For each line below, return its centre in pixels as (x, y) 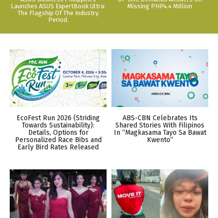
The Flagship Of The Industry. (58, 13)
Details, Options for (58, 132)
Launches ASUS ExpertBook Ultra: (58, 6)
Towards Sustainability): (58, 125)
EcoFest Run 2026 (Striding (58, 118)
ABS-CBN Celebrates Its (160, 118)
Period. (58, 19)
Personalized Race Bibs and (58, 140)
